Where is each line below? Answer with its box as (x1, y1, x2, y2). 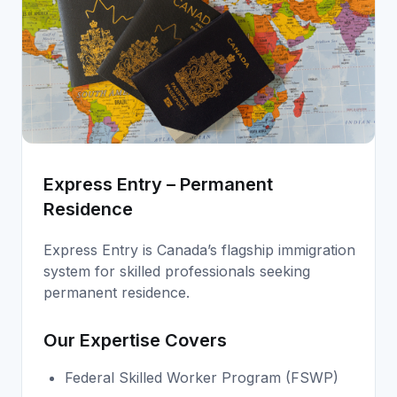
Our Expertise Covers (43, 329, 227, 351)
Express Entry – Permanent (43, 173, 273, 195)
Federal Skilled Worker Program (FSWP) (65, 368, 339, 386)
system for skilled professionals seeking (43, 261, 310, 280)
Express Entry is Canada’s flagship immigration (43, 240, 355, 259)
